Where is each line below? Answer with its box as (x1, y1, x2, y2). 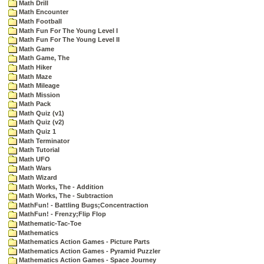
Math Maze (17, 72, 52, 80)
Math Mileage (17, 82, 60, 90)
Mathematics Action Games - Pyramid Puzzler (17, 247, 160, 255)
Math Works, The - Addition (17, 183, 104, 190)
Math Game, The (17, 54, 70, 62)
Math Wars (17, 164, 51, 172)
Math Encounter (17, 8, 68, 16)
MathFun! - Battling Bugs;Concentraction (17, 201, 148, 209)
